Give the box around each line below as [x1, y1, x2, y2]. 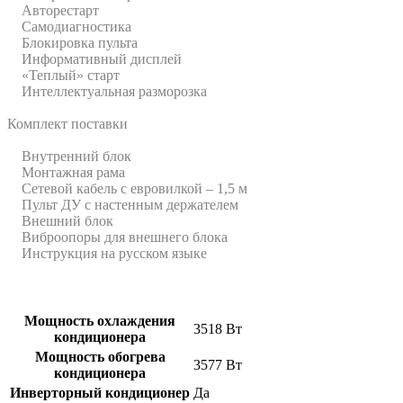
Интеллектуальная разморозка [7, 83, 207, 99]
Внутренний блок [7, 148, 131, 164]
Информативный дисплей [7, 50, 182, 67]
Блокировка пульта [7, 34, 138, 50]
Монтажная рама [7, 164, 125, 180]
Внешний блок [7, 212, 113, 228]
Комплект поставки [7, 115, 128, 131]
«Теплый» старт [7, 67, 120, 83]
